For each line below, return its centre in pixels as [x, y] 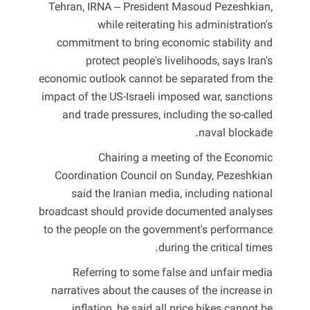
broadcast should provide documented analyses [156, 212]
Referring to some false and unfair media [173, 273]
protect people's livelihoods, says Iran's [179, 62]
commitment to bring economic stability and [165, 44]
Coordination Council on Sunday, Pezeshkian [164, 176]
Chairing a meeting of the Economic [185, 158]
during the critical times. [216, 248]
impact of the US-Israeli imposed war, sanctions [157, 98]
